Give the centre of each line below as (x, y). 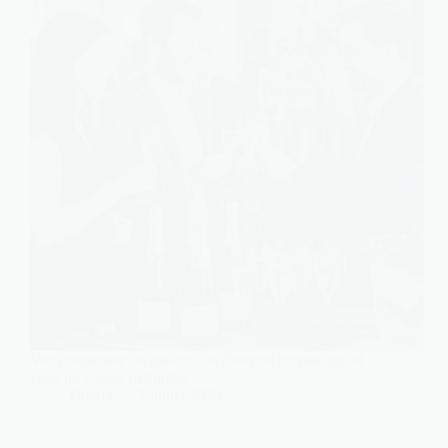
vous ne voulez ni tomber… (117, 377)
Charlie (93, 395)
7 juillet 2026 (179, 395)
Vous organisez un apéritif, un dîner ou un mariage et (196, 359)
